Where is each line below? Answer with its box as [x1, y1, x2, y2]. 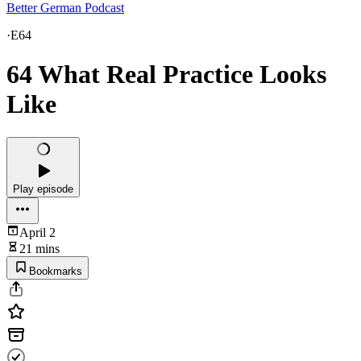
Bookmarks [29, 264, 82, 277]
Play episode [13, 182, 73, 195]
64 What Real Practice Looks [6, 60, 326, 89]
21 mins [19, 241, 60, 255]
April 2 [19, 225, 56, 239]
